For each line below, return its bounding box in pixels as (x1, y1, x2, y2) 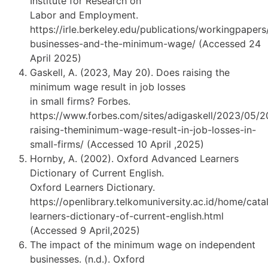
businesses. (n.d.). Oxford (30, 253, 145, 266)
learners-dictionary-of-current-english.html (30, 210, 224, 223)
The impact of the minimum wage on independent (30, 239, 255, 251)
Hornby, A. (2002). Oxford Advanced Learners (30, 153, 239, 165)
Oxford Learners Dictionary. (30, 181, 155, 194)
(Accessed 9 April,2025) (30, 224, 140, 237)
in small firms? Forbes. (30, 95, 130, 108)
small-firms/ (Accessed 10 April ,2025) (30, 138, 204, 151)
